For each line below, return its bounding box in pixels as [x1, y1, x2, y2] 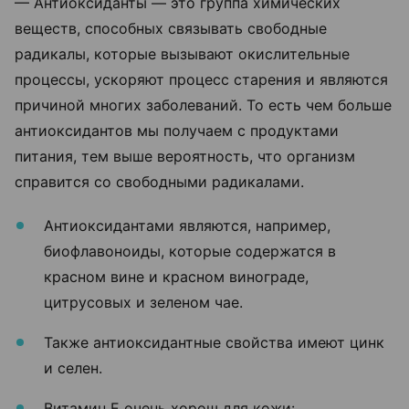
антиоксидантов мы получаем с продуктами [15, 121, 339, 140]
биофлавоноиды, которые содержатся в [44, 241, 336, 260]
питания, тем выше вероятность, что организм [15, 146, 355, 165]
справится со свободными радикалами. [15, 172, 309, 191]
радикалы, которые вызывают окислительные [15, 44, 350, 63]
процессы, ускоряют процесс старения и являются [15, 69, 388, 89]
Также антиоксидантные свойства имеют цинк [44, 332, 384, 351]
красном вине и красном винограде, [44, 267, 309, 286]
